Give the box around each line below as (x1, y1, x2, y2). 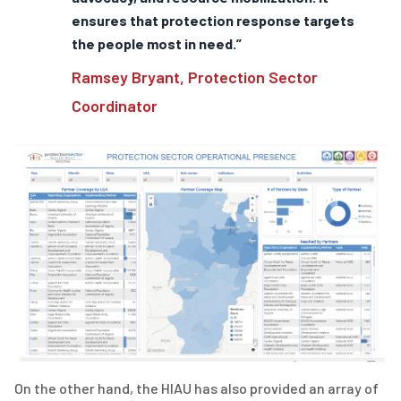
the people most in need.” (72, 34, 242, 52)
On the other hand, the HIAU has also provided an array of (14, 380, 379, 397)
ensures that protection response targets (72, 11, 354, 29)
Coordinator (72, 95, 158, 115)
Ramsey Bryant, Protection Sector (72, 66, 318, 87)
